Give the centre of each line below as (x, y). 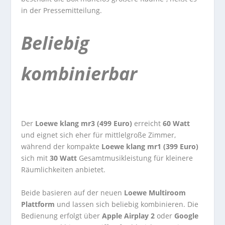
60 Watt (177, 124)
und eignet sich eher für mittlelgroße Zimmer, (99, 135)
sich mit (36, 158)
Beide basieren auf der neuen (73, 192)
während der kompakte (62, 147)
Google (186, 215)
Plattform (38, 204)
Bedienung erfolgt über (62, 215)
